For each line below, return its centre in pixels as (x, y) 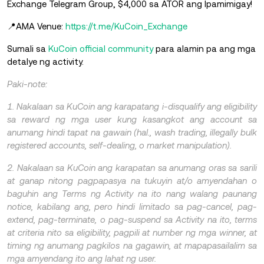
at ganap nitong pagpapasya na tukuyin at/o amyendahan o (132, 180)
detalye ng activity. (45, 61)
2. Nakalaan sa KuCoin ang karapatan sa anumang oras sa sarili (132, 167)
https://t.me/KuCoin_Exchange (126, 26)
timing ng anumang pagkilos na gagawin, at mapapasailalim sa (132, 245)
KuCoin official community (100, 48)
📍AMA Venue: (36, 26)
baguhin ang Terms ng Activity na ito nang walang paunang (132, 193)
